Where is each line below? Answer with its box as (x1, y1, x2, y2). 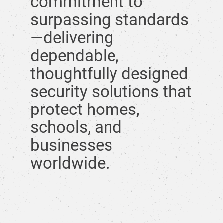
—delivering (30, 27, 113, 47)
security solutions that (30, 81, 192, 101)
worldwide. (30, 153, 110, 173)
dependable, (30, 45, 118, 65)
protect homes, (30, 99, 139, 119)
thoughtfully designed (30, 63, 188, 83)
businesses (30, 135, 112, 155)
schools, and (30, 117, 122, 137)
